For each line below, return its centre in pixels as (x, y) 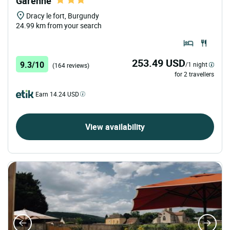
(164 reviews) (71, 65)
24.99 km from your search (59, 25)
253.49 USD (159, 63)
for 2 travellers (194, 74)
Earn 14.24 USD (57, 94)
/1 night (196, 64)
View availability (115, 127)
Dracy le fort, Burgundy (63, 15)
